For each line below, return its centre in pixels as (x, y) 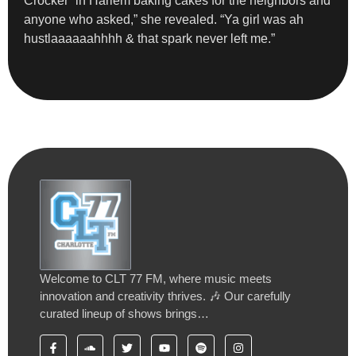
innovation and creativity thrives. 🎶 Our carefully (165, 296)
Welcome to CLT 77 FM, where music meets (156, 279)
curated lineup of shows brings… (124, 314)
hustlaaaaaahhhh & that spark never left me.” (149, 39)
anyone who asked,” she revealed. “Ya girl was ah (164, 20)
